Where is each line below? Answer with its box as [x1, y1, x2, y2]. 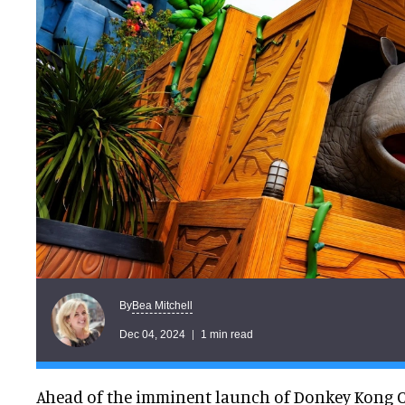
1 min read [201, 327, 253, 341]
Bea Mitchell [132, 298, 193, 312]
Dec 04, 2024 [119, 327, 185, 341]
